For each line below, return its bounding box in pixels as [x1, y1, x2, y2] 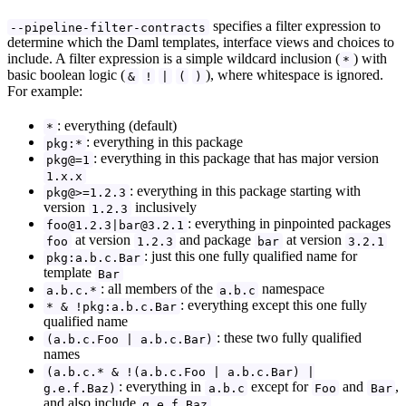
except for [246, 379, 312, 395]
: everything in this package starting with [129, 183, 361, 199]
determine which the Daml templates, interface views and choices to [7, 34, 394, 51]
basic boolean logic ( [7, 67, 125, 83]
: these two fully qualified [216, 330, 362, 346]
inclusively [130, 199, 197, 216]
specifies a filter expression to [208, 18, 381, 34]
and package [176, 232, 255, 248]
